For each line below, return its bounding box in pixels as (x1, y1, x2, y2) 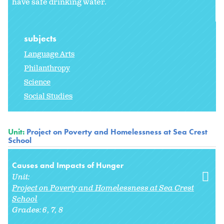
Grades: (12, 204, 43, 215)
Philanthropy (24, 63, 70, 73)
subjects (24, 32, 58, 44)
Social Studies (24, 91, 72, 101)
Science (24, 77, 50, 87)
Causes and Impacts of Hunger (12, 159, 123, 170)
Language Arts (24, 49, 74, 59)
